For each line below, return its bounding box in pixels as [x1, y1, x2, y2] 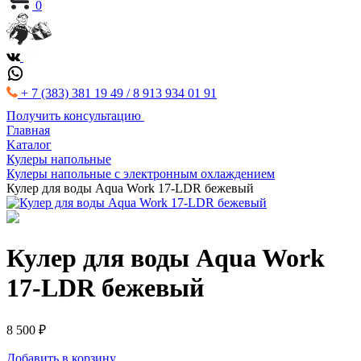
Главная [6, 123, 50, 137]
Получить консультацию [6, 109, 141, 122]
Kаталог [6, 138, 52, 151]
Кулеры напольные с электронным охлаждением [6, 167, 275, 180]
